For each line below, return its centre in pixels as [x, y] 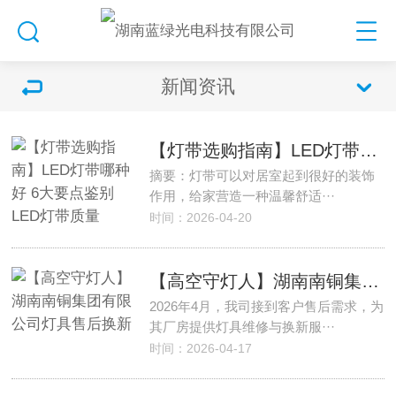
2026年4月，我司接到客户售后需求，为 [266, 306]
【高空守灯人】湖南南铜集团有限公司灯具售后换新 [370, 281]
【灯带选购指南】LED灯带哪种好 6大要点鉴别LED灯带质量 [368, 150]
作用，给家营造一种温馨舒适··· [242, 196]
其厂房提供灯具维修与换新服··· [242, 327]
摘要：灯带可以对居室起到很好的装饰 [262, 175]
